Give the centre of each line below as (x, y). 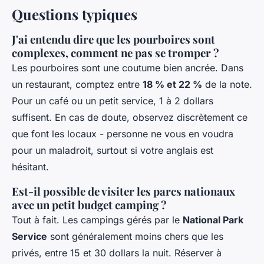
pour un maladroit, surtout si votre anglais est (113, 150)
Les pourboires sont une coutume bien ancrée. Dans (128, 67)
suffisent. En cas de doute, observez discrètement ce (130, 117)
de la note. (227, 84)
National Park (213, 220)
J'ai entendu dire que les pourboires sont (113, 39)
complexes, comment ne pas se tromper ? (115, 52)
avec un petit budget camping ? (89, 204)
